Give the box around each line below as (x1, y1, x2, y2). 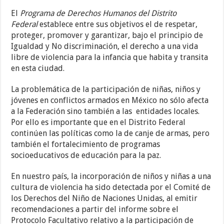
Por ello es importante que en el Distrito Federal (11, 117, 186, 127)
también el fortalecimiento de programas (11, 139, 160, 149)
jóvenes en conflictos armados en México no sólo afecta (11, 95, 209, 105)
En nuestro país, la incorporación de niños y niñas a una (11, 171, 211, 181)
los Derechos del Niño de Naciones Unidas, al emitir (11, 193, 198, 203)
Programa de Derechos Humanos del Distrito (20, 8, 177, 18)
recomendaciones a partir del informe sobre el (11, 204, 179, 214)
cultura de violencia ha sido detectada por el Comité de (11, 182, 211, 192)
